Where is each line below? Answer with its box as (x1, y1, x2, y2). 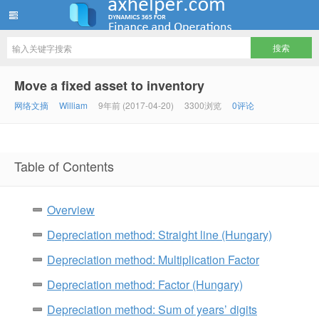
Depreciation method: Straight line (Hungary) (47, 226, 272, 243)
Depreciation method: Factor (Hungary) (47, 276, 243, 293)
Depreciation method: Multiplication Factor (47, 251, 259, 268)
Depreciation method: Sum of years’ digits (47, 301, 257, 318)
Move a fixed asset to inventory (14, 76, 204, 95)
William (59, 99, 88, 111)
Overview (47, 202, 95, 218)
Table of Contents (14, 157, 114, 175)
